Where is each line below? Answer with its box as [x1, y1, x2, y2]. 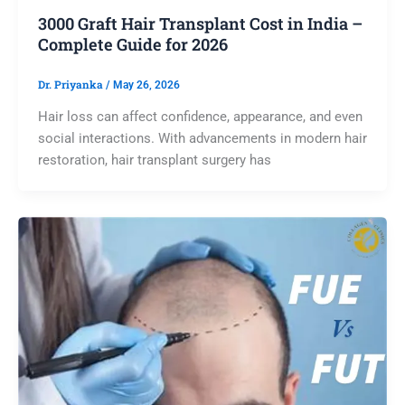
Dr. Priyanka [37, 77, 106, 91]
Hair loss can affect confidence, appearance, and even [37, 108, 363, 125]
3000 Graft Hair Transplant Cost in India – [37, 13, 363, 35]
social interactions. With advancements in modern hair [37, 129, 367, 146]
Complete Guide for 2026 [37, 33, 228, 56]
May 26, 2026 [112, 78, 180, 91]
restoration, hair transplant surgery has [37, 151, 271, 168]
